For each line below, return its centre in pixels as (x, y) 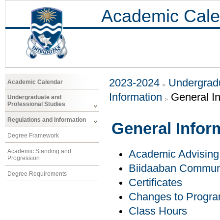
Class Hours (158, 211)
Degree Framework (33, 135)
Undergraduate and (34, 97)
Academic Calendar (35, 82)
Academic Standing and (39, 151)
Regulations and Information (47, 120)
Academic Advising (174, 154)
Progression (24, 158)
